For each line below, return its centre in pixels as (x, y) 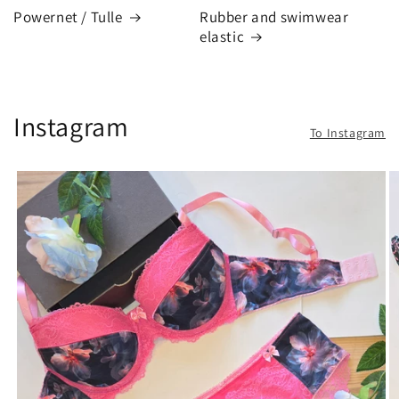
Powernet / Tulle (68, 17)
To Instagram (347, 133)
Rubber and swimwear (274, 17)
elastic (222, 37)
